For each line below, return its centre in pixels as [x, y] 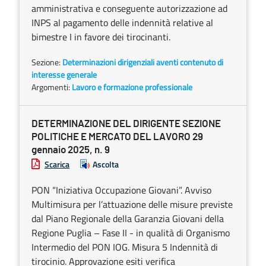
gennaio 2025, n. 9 [71, 150]
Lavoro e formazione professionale [132, 87]
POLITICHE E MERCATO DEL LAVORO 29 [117, 137]
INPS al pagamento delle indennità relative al [122, 23]
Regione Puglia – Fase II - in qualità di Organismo [131, 233]
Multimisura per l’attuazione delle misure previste [132, 204]
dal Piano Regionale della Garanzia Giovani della [128, 218]
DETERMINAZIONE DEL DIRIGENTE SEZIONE [126, 124]
